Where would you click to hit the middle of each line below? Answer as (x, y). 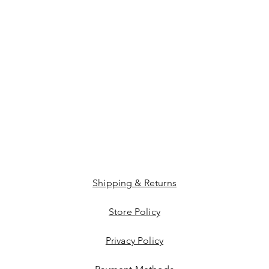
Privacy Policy (134, 240)
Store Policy (134, 212)
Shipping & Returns (134, 183)
